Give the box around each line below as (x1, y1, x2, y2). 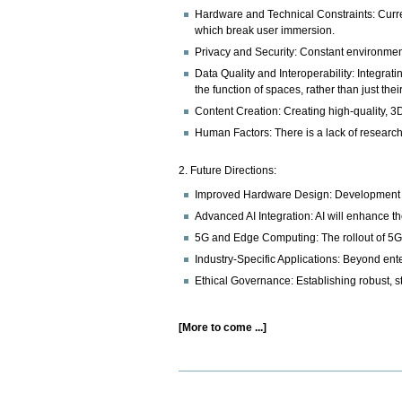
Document (178, 370, 232, 383)
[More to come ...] (179, 320, 267, 334)
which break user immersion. (195, 23, 336, 37)
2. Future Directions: (179, 164, 280, 178)
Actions (178, 382, 218, 396)
